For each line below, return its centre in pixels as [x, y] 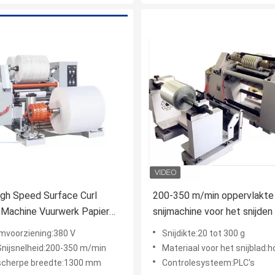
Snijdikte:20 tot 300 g [203, 234]
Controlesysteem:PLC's [208, 263]
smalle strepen [185, 228]
